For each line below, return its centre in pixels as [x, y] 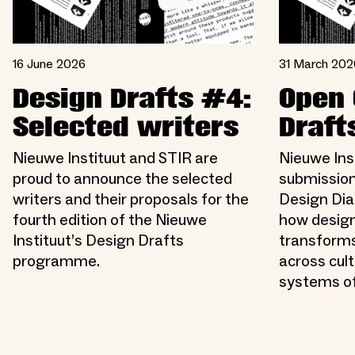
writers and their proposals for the [131, 200]
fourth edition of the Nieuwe [110, 221]
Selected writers [126, 128]
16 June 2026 [49, 65]
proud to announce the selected [122, 179]
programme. [56, 262]
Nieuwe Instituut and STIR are [115, 159]
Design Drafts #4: [132, 99]
